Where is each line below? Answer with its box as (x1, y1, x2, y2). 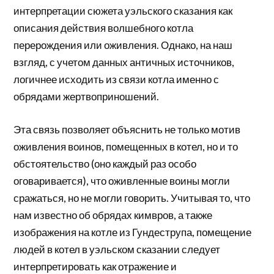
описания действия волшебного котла (13, 21, 194, 35)
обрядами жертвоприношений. (13, 90, 160, 103)
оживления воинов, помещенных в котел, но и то (13, 139, 239, 153)
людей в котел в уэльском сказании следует (13, 242, 221, 256)
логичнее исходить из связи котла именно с (13, 73, 220, 86)
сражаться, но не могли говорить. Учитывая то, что (13, 191, 251, 204)
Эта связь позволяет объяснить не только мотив (13, 122, 241, 136)
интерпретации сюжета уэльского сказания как (13, 4, 233, 18)
